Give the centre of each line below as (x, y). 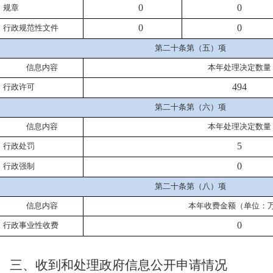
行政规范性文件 (31, 28)
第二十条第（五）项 (190, 48)
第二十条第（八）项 (190, 186)
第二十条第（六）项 (190, 107)
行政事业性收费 (31, 225)
